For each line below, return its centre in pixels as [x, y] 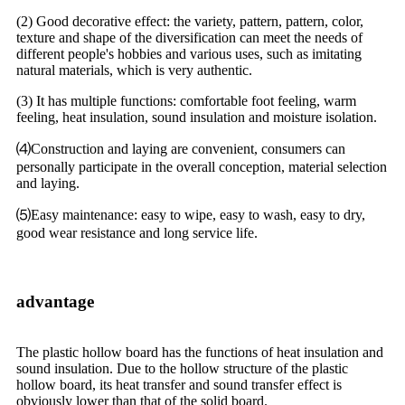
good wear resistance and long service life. [137, 232]
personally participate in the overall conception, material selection [202, 166]
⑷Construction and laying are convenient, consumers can [181, 148]
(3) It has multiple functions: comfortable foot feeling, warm [186, 100]
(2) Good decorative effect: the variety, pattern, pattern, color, [190, 21]
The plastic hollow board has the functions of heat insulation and [200, 352]
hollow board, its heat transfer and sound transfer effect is [179, 384]
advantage [55, 301]
